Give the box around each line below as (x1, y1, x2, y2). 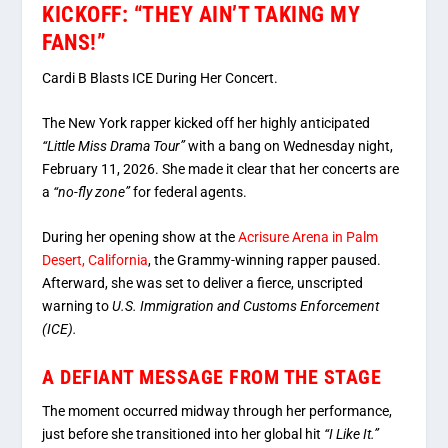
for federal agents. (130, 183, 248, 200)
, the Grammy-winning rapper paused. (148, 252, 382, 269)
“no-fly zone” (53, 183, 131, 200)
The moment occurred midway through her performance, (42, 402, 393, 419)
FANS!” (42, 29, 107, 55)
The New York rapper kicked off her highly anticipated (42, 114, 371, 131)
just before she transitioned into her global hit (42, 425, 322, 442)
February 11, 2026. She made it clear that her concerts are (42, 160, 400, 177)
